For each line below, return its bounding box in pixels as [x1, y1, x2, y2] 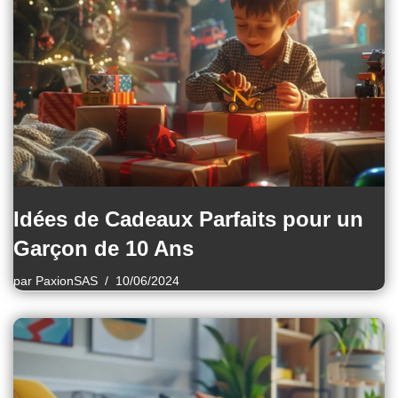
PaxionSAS [36, 274, 98, 288]
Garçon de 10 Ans [13, 235, 194, 260]
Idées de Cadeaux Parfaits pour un [13, 206, 363, 231]
